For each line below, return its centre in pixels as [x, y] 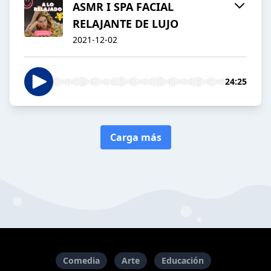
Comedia [81, 260]
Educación [182, 260]
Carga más [135, 138]
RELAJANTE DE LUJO [126, 24]
